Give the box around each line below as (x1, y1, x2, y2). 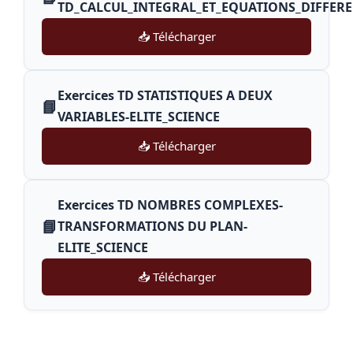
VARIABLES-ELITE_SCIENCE (58, 108, 220, 125)
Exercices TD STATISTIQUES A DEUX (58, 87, 273, 104)
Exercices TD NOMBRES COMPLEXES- (58, 196, 283, 214)
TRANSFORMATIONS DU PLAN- (58, 217, 247, 235)
